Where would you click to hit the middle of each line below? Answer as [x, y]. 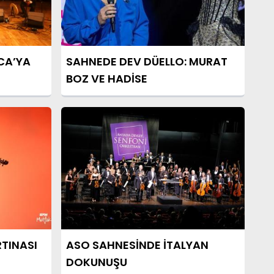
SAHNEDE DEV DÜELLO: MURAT [147, 61]
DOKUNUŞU [97, 262]
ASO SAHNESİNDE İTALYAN [137, 245]
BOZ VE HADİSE [107, 79]
